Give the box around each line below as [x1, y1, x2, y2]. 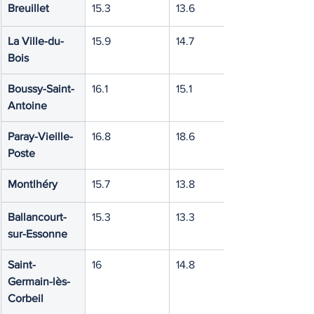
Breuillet [8, 2, 49, 14]
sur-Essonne [8, 228, 67, 240]
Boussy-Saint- [8, 83, 74, 95]
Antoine [8, 100, 47, 111]
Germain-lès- [8, 275, 70, 287]
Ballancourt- [8, 211, 67, 223]
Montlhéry [8, 178, 57, 190]
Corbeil [8, 292, 43, 304]
